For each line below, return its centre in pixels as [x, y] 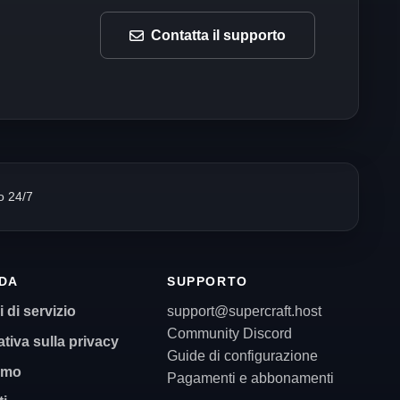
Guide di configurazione [242, 356]
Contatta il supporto [219, 35]
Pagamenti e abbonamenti [250, 378]
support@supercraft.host [244, 311]
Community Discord [229, 333]
